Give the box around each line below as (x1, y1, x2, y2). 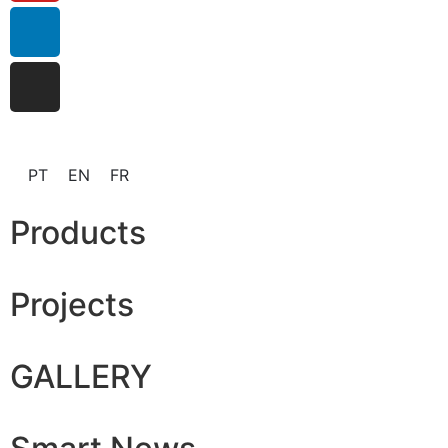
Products (10, 212, 146, 252)
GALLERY (10, 356, 152, 396)
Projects (10, 284, 134, 324)
